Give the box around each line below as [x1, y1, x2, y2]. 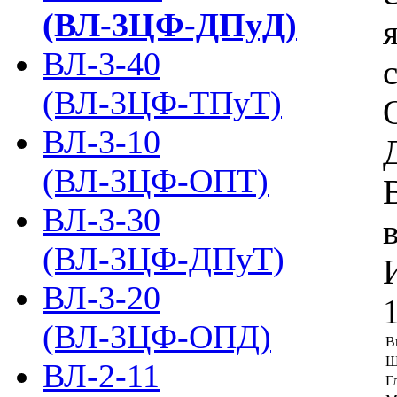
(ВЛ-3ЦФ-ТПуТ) [43, 84, 282, 121]
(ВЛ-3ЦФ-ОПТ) [43, 162, 269, 199]
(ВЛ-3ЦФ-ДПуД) [43, 6, 297, 43]
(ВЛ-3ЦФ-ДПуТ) [43, 240, 284, 277]
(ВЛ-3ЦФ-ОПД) [43, 318, 271, 355]
